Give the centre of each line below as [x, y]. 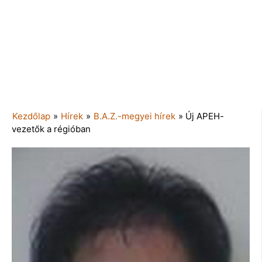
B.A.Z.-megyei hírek [135, 116]
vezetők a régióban [51, 129]
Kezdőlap [31, 116]
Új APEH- [205, 116]
